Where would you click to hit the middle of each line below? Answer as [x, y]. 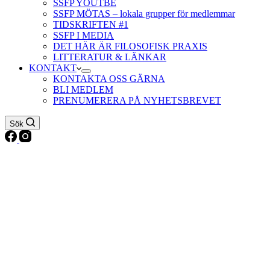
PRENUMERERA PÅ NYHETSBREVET [137, 100]
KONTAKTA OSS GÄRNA [109, 79]
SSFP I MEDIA [83, 35]
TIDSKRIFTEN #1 [91, 24]
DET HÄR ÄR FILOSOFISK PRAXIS [130, 46]
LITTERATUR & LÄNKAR [110, 57]
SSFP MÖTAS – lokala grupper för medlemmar [144, 14]
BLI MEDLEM [83, 89]
